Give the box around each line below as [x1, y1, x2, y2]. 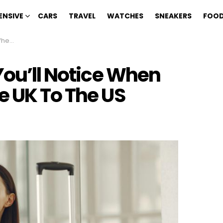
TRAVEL [69, 11, 96, 21]
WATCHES [107, 11, 143, 21]
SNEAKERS [155, 11, 192, 21]
